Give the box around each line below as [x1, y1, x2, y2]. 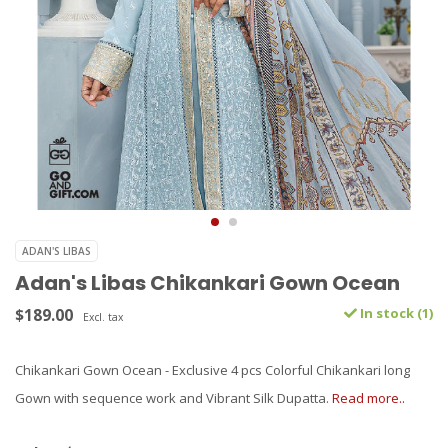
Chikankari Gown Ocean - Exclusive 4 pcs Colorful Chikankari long [15, 361, 410, 380]
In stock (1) [357, 304, 433, 323]
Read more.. [332, 389, 405, 408]
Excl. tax [83, 310, 123, 325]
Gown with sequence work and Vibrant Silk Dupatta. [15, 389, 332, 408]
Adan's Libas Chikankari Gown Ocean [15, 269, 400, 298]
